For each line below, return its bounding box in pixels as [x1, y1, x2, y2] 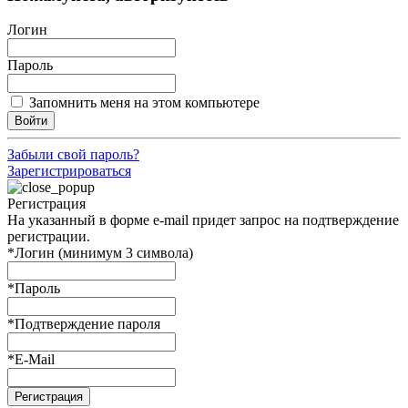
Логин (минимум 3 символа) [15, 245, 193, 261]
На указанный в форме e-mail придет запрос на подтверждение [7, 212, 399, 229]
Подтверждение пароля [15, 316, 160, 332]
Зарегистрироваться [7, 163, 131, 179]
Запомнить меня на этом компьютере [29, 95, 260, 111]
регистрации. [7, 229, 90, 245]
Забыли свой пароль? [7, 147, 139, 163]
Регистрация [7, 196, 86, 212]
